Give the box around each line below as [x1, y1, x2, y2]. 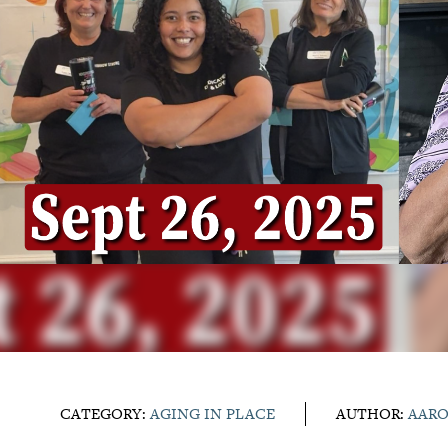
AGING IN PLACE [150, 403, 275, 424]
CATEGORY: [60, 403, 150, 424]
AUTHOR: [336, 403, 408, 424]
